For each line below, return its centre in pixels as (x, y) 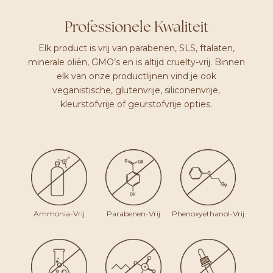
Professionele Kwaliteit (136, 28)
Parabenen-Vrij (134, 214)
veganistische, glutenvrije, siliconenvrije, (136, 90)
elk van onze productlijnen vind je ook (136, 76)
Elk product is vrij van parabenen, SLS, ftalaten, (136, 48)
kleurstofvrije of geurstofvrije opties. (136, 104)
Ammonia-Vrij (59, 214)
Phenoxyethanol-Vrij (208, 214)
